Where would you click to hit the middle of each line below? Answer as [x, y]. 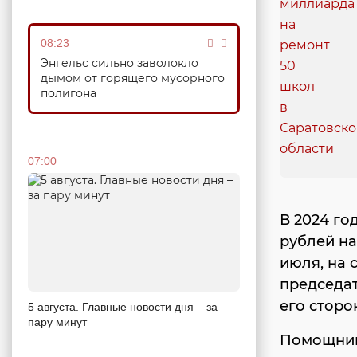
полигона [69, 93]
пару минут [57, 322]
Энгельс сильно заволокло [120, 63]
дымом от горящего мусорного [133, 78]
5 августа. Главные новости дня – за [123, 307]
